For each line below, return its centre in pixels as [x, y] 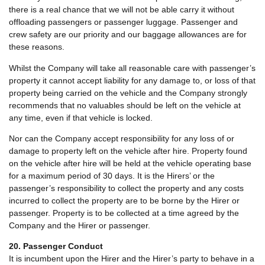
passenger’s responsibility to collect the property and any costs [126, 188]
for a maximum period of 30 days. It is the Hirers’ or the [112, 176]
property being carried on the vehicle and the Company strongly [128, 93]
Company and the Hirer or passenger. [80, 226]
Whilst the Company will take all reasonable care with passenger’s [132, 68]
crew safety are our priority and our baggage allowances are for [128, 35]
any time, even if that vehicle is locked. [81, 117]
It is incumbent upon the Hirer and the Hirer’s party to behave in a [132, 259]
